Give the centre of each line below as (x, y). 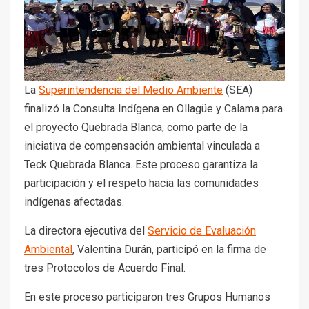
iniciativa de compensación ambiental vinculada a (142, 146)
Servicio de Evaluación (202, 231)
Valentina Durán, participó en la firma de (172, 250)
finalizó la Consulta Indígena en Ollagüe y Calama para (153, 109)
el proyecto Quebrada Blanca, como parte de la (136, 128)
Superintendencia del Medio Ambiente (131, 90)
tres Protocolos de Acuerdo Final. (105, 268)
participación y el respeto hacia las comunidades (141, 183)
